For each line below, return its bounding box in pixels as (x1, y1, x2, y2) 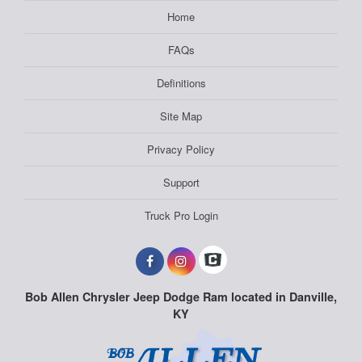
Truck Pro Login (144, 208, 218, 224)
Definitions (156, 75, 206, 91)
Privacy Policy (147, 141, 215, 158)
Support (162, 175, 200, 191)
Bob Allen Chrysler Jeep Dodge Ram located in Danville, (25, 288, 337, 305)
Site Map (160, 108, 202, 124)
